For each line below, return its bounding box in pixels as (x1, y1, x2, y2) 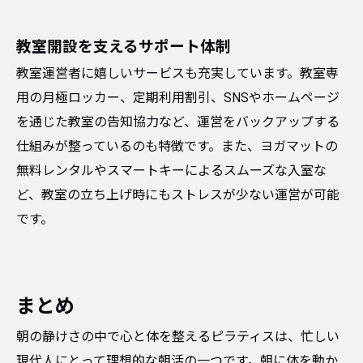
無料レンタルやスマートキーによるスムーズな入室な (16, 163, 327, 178)
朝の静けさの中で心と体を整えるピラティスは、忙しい (16, 329, 340, 344)
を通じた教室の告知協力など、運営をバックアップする (16, 114, 340, 130)
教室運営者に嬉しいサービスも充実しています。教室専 (16, 66, 339, 81)
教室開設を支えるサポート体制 (16, 38, 231, 56)
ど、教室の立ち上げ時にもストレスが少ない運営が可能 (16, 187, 340, 203)
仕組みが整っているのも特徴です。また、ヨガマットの (16, 139, 338, 154)
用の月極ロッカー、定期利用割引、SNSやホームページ (16, 90, 340, 105)
